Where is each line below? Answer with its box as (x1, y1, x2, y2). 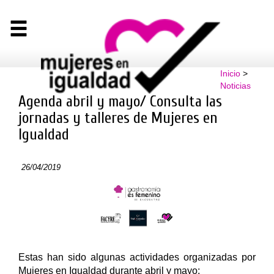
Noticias (220, 81, 251, 91)
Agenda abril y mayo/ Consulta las (18, 92, 222, 111)
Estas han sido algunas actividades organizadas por (18, 251, 256, 262)
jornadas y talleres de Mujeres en (18, 109, 218, 127)
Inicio (220, 68, 240, 78)
